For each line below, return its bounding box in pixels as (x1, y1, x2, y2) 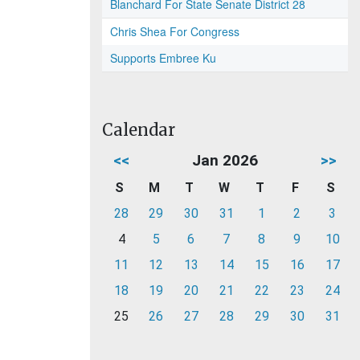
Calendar (102, 120, 175, 140)
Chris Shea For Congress (110, 23, 239, 39)
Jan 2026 (192, 151, 258, 170)
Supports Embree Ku (110, 50, 216, 66)
